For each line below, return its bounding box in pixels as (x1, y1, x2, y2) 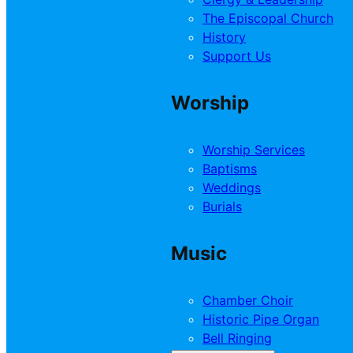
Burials (203, 199, 242, 215)
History (203, 29, 246, 46)
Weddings (203, 180, 261, 196)
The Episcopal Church (203, 10, 333, 27)
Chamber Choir (203, 292, 293, 308)
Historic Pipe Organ (203, 310, 319, 327)
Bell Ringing (203, 329, 272, 346)
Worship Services (203, 142, 305, 158)
